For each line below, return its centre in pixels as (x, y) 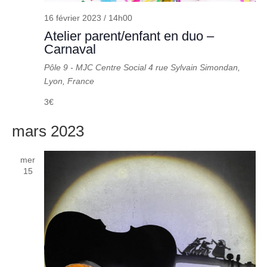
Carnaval (70, 49)
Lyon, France (69, 81)
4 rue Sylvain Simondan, (194, 67)
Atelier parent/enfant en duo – (129, 36)
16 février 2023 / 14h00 (88, 18)
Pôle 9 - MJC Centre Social (96, 67)
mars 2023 (48, 131)
